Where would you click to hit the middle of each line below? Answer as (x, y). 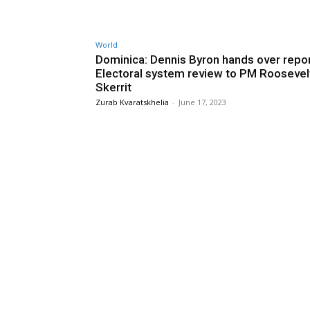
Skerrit (113, 87)
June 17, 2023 (202, 102)
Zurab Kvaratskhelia (132, 102)
